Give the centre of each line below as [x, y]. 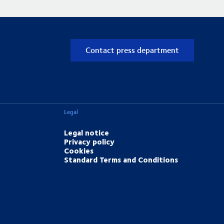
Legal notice [87, 133]
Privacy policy [89, 142]
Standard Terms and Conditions [121, 160]
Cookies [79, 151]
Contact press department [132, 50]
